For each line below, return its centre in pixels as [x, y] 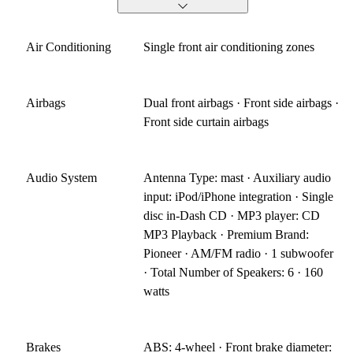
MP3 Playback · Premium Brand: [227, 235]
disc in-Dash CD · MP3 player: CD [232, 216]
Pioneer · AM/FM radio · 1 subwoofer [239, 254]
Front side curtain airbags [206, 122]
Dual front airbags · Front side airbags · [242, 103]
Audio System [61, 178]
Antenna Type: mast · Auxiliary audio [238, 178]
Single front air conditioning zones [229, 47]
